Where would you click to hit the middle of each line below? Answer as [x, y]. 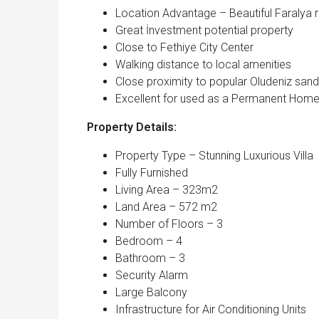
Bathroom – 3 [150, 258]
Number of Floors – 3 [169, 224]
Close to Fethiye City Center [184, 48]
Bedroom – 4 [149, 241]
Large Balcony [151, 293]
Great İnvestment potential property [204, 31]
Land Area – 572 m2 [166, 207]
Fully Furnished [152, 173]
